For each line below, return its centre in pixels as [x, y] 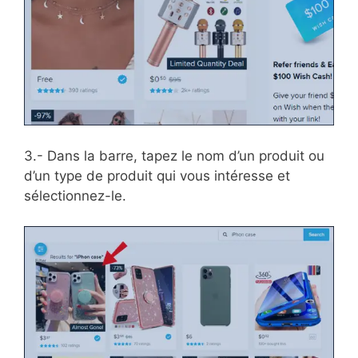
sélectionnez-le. [75, 195]
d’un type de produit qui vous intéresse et [157, 175]
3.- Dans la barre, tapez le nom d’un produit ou [174, 155]
